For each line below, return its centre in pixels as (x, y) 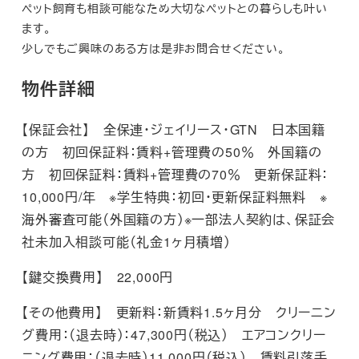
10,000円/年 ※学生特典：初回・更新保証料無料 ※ (175, 197)
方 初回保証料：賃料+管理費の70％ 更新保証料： (175, 175)
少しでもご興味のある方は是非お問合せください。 (153, 48)
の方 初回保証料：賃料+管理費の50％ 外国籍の (172, 152)
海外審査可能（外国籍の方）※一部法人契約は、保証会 (179, 220)
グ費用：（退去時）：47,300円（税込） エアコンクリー (174, 335)
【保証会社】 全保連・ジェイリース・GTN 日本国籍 (173, 130)
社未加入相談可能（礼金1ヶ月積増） (126, 242)
